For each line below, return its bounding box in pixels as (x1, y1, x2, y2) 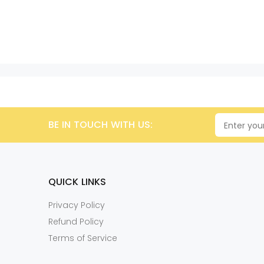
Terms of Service (48, 232, 117, 244)
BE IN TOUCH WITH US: (48, 118, 153, 131)
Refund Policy (48, 216, 104, 227)
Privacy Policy (48, 199, 105, 211)
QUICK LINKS (48, 175, 106, 189)
